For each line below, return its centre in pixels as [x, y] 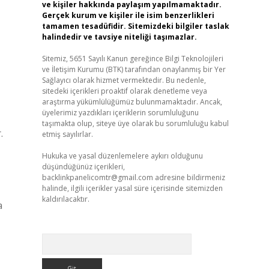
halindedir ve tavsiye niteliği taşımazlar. [119, 37]
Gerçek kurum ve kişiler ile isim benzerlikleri [128, 15]
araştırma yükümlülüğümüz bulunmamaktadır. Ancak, [132, 102]
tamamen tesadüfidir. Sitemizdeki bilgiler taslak [135, 26]
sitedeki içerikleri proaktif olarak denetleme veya [124, 91]
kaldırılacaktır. [65, 199]
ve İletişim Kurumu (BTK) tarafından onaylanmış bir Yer [134, 69]
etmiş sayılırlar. [67, 134]
